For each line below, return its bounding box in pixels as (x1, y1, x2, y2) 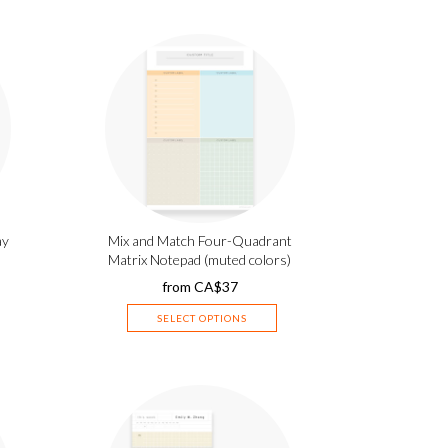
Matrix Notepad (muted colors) (108, 251, 292, 268)
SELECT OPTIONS (156, 312, 247, 324)
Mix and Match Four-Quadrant (107, 232, 292, 249)
